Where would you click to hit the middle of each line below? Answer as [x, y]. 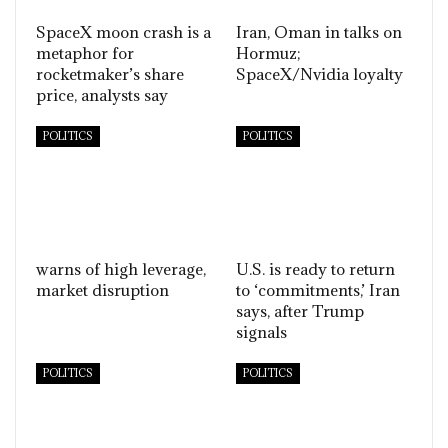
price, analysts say [102, 95]
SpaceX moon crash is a [123, 32]
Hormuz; [268, 53]
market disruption [102, 290]
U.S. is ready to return [315, 269]
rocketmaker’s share [110, 74]
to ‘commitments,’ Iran [318, 290]
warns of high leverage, [121, 269]
